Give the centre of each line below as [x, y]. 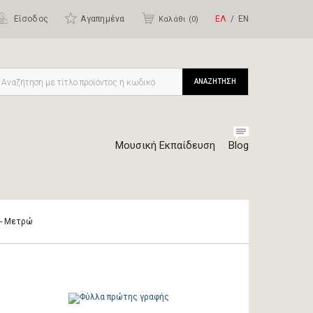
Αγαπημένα [103, 19]
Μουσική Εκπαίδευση [165, 145]
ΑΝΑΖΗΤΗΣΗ [215, 81]
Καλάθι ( [175, 19]
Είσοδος [30, 19]
